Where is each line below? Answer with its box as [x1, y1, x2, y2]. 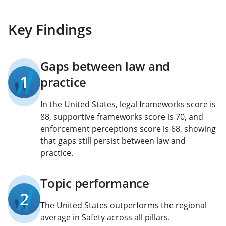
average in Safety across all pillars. [40, 212, 170, 223]
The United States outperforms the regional [40, 200, 207, 211]
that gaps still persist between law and [40, 135, 186, 146]
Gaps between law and [40, 58, 171, 74]
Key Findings [8, 20, 92, 39]
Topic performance [40, 175, 149, 191]
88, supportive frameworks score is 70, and [40, 111, 203, 122]
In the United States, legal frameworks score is [40, 99, 216, 110]
